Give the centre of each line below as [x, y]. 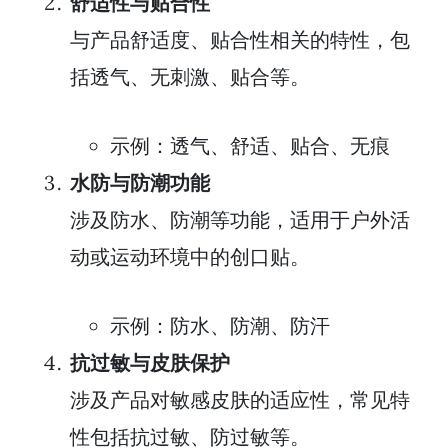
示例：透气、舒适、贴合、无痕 [250, 146]
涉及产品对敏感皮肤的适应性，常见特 [240, 400]
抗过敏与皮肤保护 [150, 363]
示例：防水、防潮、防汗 [220, 326]
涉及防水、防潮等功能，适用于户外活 [240, 220]
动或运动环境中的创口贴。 [190, 257]
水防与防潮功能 [140, 183]
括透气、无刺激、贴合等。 [190, 77]
